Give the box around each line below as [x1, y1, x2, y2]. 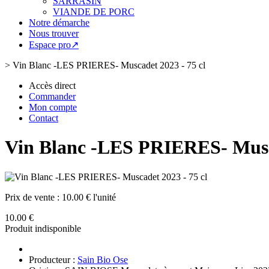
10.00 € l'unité [62, 192, 116, 202]
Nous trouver [29, 28, 79, 38]
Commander [29, 91, 76, 101]
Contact [29, 113, 58, 123]
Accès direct [29, 80, 76, 91]
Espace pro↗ [29, 40, 79, 50]
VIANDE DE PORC [53, 7, 134, 17]
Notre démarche [29, 17, 89, 28]
